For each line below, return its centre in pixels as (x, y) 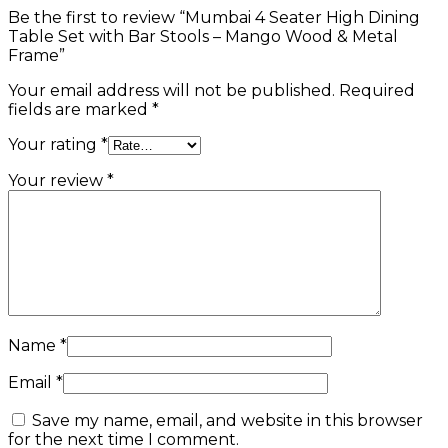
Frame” (36, 56)
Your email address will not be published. (171, 91)
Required (377, 91)
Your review (57, 181)
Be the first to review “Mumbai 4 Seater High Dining (214, 18)
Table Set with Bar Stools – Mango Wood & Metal (203, 37)
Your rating (54, 145)
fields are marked (80, 110)
